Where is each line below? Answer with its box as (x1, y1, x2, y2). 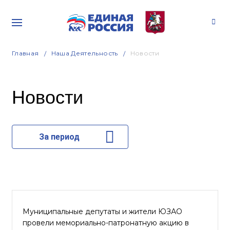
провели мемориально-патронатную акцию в (23, 218, 189, 227)
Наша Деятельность (51, 49, 118, 57)
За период (39, 132, 80, 142)
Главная (12, 49, 39, 57)
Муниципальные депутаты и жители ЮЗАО (23, 207, 182, 216)
